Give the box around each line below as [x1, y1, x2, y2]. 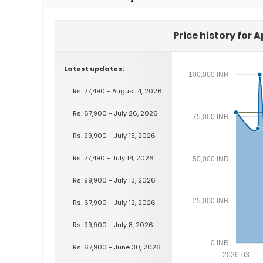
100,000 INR [188, 70, 229, 79]
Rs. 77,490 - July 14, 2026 [73, 153, 154, 163]
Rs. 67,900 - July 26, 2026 [73, 108, 158, 118]
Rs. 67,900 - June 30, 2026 [73, 242, 161, 252]
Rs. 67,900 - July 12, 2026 [73, 197, 156, 207]
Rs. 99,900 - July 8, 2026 [73, 220, 153, 230]
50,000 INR [192, 154, 229, 163]
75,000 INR [192, 112, 229, 121]
